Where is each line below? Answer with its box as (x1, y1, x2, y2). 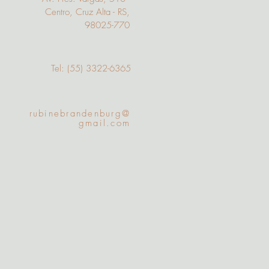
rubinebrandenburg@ (29, 107, 130, 119)
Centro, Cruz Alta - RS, (45, 6, 130, 18)
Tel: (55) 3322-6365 (51, 62, 131, 74)
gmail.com (78, 117, 130, 129)
